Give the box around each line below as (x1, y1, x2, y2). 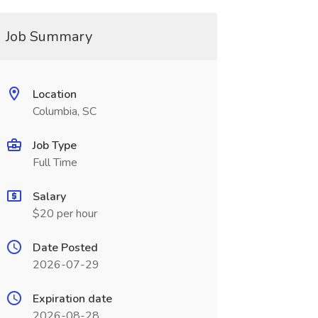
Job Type (32, 138, 77, 153)
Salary (32, 189, 66, 204)
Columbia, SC (32, 104, 97, 119)
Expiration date (32, 291, 112, 307)
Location (32, 87, 77, 102)
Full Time (32, 155, 77, 170)
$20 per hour (32, 206, 97, 221)
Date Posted (32, 240, 98, 256)
